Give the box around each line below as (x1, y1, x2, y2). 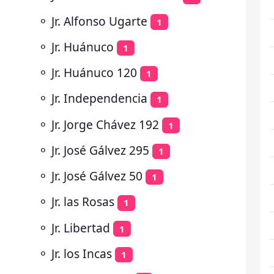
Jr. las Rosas (51, 193, 114, 210)
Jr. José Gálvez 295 (51, 141, 149, 158)
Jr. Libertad (51, 219, 110, 236)
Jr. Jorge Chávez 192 (51, 116, 159, 133)
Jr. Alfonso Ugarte (51, 12, 147, 29)
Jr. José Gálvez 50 (51, 168, 143, 184)
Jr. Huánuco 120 (51, 64, 137, 81)
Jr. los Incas (51, 245, 112, 262)
